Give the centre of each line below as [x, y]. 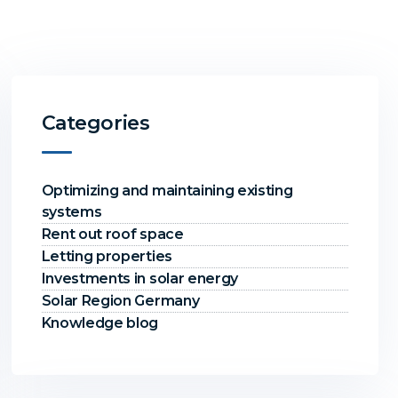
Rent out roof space [112, 234]
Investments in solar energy [140, 279]
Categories [96, 123]
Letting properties [107, 256]
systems [72, 212]
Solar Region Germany [120, 301]
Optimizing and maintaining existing [167, 191]
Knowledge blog [100, 323]
